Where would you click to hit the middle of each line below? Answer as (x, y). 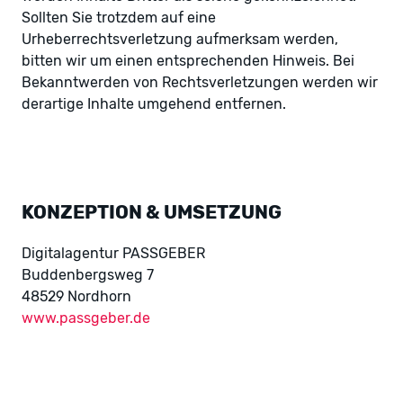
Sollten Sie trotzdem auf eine (119, 18)
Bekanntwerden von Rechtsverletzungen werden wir (200, 83)
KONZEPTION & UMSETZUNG (152, 212)
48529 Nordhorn (76, 296)
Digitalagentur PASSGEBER (113, 253)
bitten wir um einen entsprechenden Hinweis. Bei (188, 61)
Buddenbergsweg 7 (88, 274)
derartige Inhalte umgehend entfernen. (154, 104)
